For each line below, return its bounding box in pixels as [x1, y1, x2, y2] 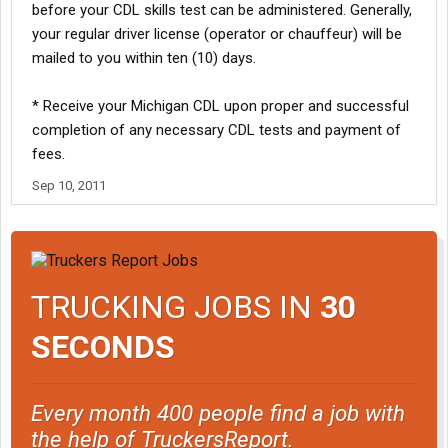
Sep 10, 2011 [32, 178, 106, 194]
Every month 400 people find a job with [31, 399, 405, 426]
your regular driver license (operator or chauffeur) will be [32, 25, 402, 44]
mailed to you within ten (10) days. [32, 49, 256, 68]
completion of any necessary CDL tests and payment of [32, 121, 401, 140]
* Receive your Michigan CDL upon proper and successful [32, 97, 409, 116]
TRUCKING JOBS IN [31, 287, 320, 326]
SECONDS [31, 327, 175, 366]
